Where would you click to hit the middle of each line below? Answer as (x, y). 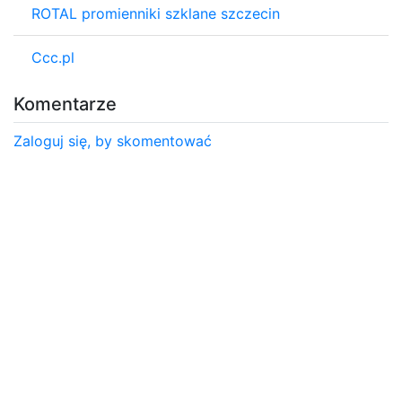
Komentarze (65, 104)
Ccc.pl (53, 57)
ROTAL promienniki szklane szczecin (156, 13)
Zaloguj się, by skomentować (113, 140)
